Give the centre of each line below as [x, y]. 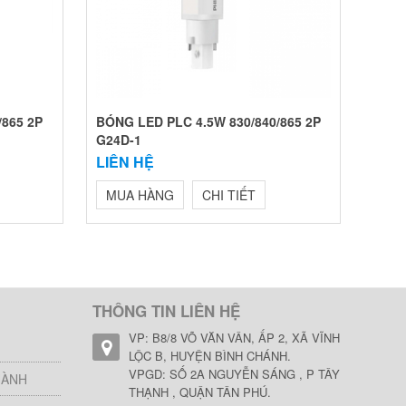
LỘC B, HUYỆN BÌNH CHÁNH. [210, 356]
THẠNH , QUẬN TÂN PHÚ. [200, 392]
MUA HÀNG [140, 195]
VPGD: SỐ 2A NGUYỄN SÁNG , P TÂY [235, 374]
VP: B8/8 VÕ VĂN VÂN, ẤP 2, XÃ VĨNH [235, 338]
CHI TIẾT [228, 195]
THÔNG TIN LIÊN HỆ [167, 311]
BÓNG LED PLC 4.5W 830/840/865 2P [208, 121]
